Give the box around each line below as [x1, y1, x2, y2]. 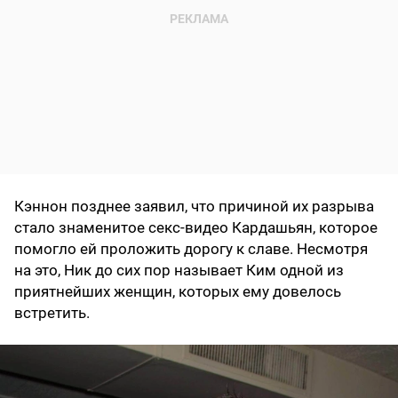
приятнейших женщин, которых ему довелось [14, 283, 341, 301]
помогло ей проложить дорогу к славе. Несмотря [14, 240, 368, 259]
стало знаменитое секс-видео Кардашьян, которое [14, 219, 378, 237]
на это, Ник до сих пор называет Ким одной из [14, 261, 344, 280]
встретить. [14, 304, 90, 322]
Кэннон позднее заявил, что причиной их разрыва [14, 197, 374, 216]
